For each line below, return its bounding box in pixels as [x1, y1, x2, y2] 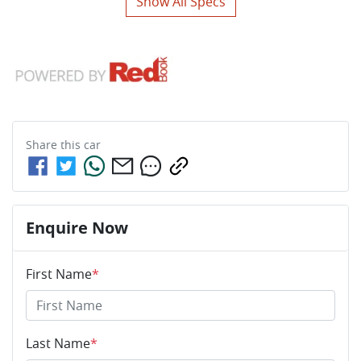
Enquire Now [26, 216, 128, 239]
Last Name [26, 334, 90, 352]
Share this [26, 136, 84, 152]
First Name [26, 264, 92, 283]
